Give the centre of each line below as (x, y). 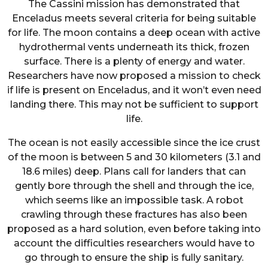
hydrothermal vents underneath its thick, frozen (134, 47)
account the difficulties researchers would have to (134, 243)
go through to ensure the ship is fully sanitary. (134, 258)
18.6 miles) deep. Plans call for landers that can (134, 172)
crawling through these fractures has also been (134, 215)
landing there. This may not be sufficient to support (134, 104)
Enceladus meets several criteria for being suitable (134, 18)
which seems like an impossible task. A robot (134, 200)
